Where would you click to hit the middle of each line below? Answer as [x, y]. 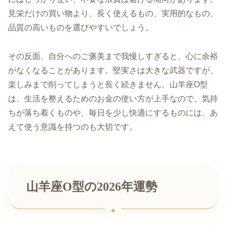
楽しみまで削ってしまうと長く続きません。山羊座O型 [108, 84]
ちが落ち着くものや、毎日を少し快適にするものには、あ [113, 112]
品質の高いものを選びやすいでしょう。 [81, 28]
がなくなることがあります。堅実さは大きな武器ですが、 [113, 70]
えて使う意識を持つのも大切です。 [73, 127]
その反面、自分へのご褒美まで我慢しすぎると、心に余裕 [113, 56]
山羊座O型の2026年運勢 [92, 186]
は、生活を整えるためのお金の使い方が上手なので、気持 [113, 98]
